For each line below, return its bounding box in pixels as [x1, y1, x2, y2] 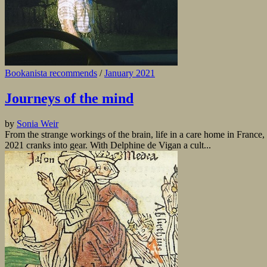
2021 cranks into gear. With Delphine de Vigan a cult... [5, 139, 211, 150]
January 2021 [104, 68, 155, 78]
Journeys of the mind [5, 90, 133, 106]
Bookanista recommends [5, 68, 97, 78]
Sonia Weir [17, 118, 58, 129]
